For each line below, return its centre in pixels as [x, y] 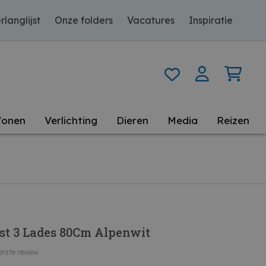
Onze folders [84, 20]
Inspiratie [211, 20]
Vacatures [151, 20]
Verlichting [71, 120]
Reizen [233, 120]
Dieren [132, 120]
